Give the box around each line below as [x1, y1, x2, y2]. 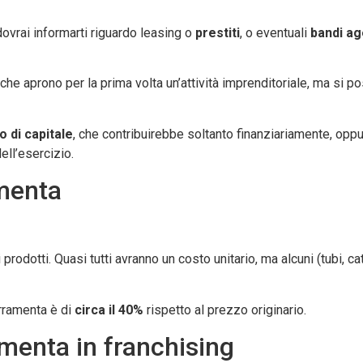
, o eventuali [240, 24, 310, 41]
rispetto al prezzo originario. [143, 301, 306, 318]
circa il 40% [75, 301, 143, 318]
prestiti [195, 24, 240, 41]
